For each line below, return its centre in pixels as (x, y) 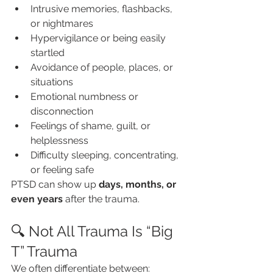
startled (48, 53)
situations (52, 82)
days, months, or (139, 184)
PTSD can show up (55, 184)
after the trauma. (101, 199)
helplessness (59, 140)
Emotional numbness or (86, 97)
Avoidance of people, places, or (103, 67)
